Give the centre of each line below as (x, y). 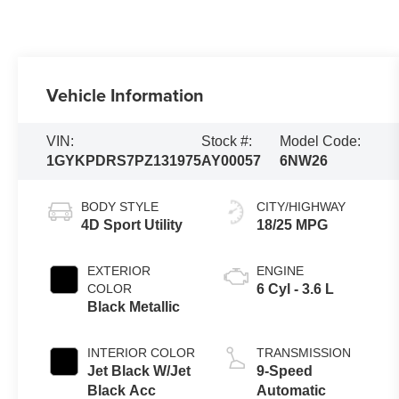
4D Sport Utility (132, 225)
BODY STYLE (120, 207)
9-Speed (285, 371)
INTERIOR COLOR (142, 353)
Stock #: (227, 142)
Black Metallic (134, 307)
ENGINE (281, 271)
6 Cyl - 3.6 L (296, 289)
